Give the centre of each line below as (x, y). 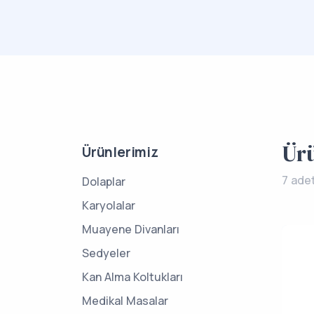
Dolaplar (104, 182)
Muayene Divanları (131, 229)
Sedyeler (106, 253)
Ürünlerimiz (120, 152)
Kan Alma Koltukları (132, 277)
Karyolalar (109, 205)
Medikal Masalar (125, 301)
